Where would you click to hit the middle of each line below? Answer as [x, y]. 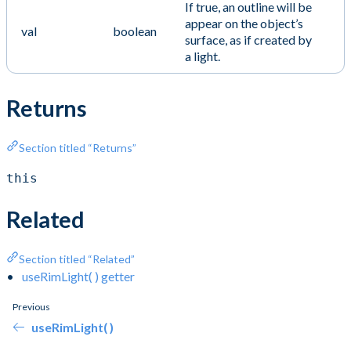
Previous [31, 306]
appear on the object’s [244, 23]
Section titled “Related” [77, 259]
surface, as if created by [248, 39]
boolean [135, 31]
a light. [203, 56]
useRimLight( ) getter [78, 276]
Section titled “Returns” [78, 147]
